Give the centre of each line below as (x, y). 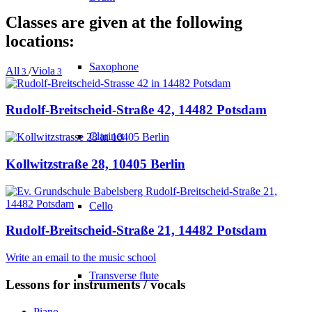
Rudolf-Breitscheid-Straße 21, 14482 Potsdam (136, 231)
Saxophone (114, 67)
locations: (40, 41)
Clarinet (107, 136)
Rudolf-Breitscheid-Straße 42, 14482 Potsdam (136, 110)
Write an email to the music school (81, 258)
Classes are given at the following (124, 22)
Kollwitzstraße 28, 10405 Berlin (95, 164)
